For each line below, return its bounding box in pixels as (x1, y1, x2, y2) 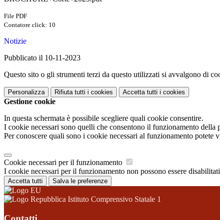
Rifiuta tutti (55, 88, 85, 96)
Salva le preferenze (53, 177, 108, 185)
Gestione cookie (4, 97, 55, 106)
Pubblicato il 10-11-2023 (4, 54, 81, 62)
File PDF (4, 12, 27, 20)
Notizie (4, 37, 27, 46)
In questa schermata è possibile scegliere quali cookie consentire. (4, 114, 203, 123)
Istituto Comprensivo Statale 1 (66, 195, 161, 204)
